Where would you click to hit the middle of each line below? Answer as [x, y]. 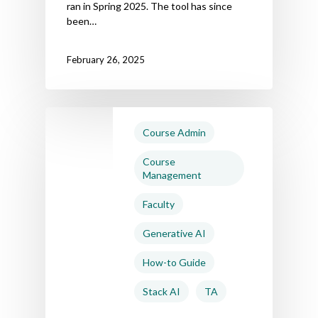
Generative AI [174, 233]
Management [172, 175]
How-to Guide [174, 262]
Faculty [159, 204]
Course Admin [174, 132]
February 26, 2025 [106, 60]
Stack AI [161, 291]
